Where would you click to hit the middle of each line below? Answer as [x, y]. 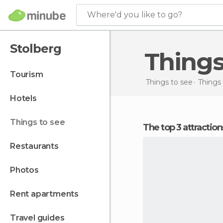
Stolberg [36, 49]
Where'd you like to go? [135, 15]
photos [27, 170]
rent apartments [47, 194]
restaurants [37, 146]
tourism [29, 74]
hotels [26, 98]
